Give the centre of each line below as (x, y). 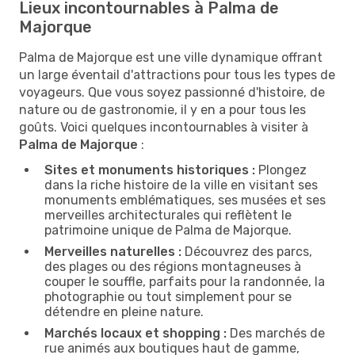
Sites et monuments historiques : (150, 170)
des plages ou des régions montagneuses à (173, 266)
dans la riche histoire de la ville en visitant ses (181, 185)
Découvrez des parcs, (247, 251)
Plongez (281, 170)
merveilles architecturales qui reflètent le (168, 215)
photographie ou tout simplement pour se (168, 296)
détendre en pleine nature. (124, 311)
